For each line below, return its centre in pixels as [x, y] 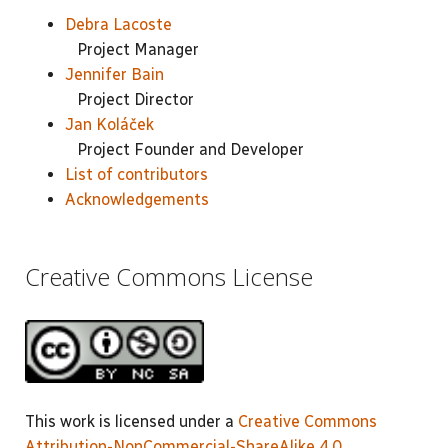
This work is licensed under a [131, 421]
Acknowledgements [137, 199]
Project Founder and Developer [184, 149]
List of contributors [136, 174]
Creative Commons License [169, 276]
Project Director [129, 99]
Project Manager [132, 49]
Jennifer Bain [114, 74]
